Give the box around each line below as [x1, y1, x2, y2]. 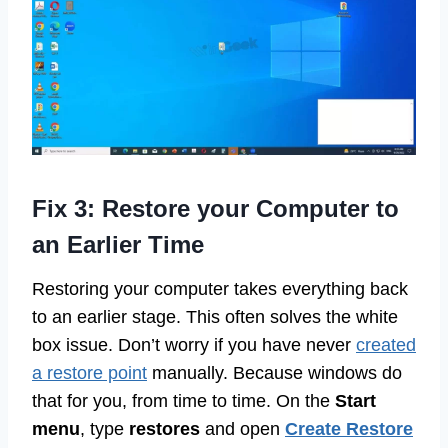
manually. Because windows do [147, 363, 402, 384]
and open [200, 419, 285, 440]
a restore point [32, 363, 147, 384]
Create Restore [285, 419, 413, 440]
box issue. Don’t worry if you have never [32, 335, 356, 356]
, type [80, 419, 129, 440]
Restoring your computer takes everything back [32, 279, 408, 300]
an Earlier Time [32, 231, 204, 259]
